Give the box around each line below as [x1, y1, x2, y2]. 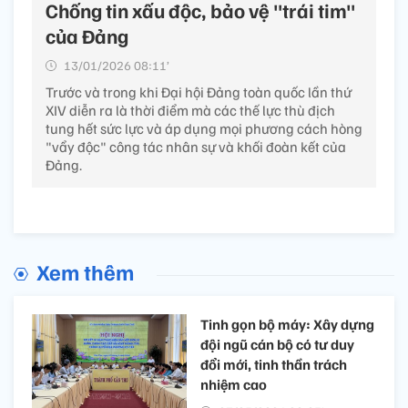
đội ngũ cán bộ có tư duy [200, 335, 354, 354]
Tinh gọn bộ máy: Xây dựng [200, 315, 374, 334]
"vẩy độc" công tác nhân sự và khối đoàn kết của [46, 138, 346, 157]
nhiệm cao [200, 375, 267, 394]
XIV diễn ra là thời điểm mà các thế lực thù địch [46, 101, 335, 120]
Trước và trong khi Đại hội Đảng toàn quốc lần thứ [46, 83, 352, 102]
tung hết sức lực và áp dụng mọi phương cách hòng [46, 119, 362, 138]
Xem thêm [36, 258, 134, 286]
